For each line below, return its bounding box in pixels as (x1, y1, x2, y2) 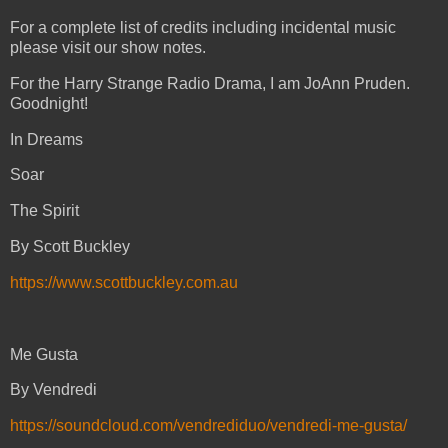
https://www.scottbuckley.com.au (10, 273, 238, 291)
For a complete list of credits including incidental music (10, 18, 396, 36)
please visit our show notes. (10, 38, 206, 56)
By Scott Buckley (10, 238, 130, 256)
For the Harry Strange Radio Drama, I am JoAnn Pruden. (10, 74, 410, 92)
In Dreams (10, 130, 83, 148)
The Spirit (10, 202, 79, 220)
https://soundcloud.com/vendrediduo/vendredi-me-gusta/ (10, 417, 407, 435)
